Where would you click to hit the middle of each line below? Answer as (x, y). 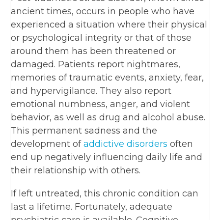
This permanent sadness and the (84, 130)
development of (47, 144)
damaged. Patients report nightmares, (96, 64)
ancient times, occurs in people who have (103, 11)
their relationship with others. (76, 170)
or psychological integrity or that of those (101, 38)
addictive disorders (126, 144)
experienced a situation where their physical (109, 24)
